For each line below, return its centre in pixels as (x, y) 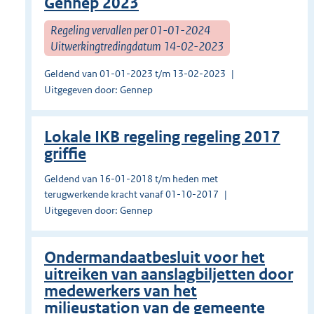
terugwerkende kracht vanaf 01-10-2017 (131, 194)
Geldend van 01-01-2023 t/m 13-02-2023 (135, 74)
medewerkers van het (121, 292)
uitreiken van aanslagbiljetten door (169, 275)
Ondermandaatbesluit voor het (155, 258)
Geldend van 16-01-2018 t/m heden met (131, 179)
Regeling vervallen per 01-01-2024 (130, 30)
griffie (65, 154)
